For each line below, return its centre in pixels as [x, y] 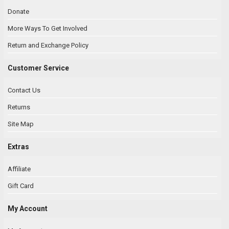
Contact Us [24, 90]
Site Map [21, 124]
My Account [28, 209]
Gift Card [21, 186]
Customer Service [38, 68]
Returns [19, 107]
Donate [18, 12]
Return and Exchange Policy [48, 45]
